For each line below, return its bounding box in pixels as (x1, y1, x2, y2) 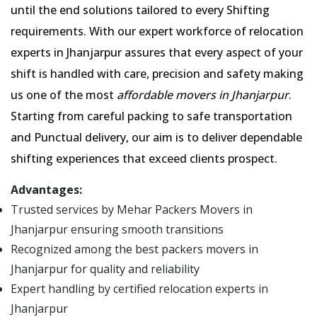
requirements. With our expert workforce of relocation (11, 23, 304, 39)
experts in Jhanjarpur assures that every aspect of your (11, 45, 303, 60)
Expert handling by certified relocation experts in (11, 281, 268, 296)
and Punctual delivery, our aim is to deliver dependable (11, 129, 302, 145)
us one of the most (11, 87, 117, 103)
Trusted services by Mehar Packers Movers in (11, 202, 253, 217)
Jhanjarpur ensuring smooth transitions (11, 221, 224, 237)
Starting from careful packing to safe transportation (11, 108, 292, 124)
